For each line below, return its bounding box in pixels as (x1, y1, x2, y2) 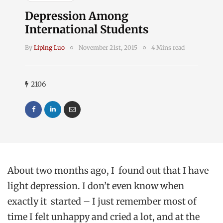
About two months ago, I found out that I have (7, 165, 209, 176)
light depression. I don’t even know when (7, 180, 184, 192)
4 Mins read (151, 44, 185, 51)
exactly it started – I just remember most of (7, 196, 197, 207)
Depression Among (25, 9, 128, 23)
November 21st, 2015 (79, 44, 137, 51)
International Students (25, 22, 148, 36)
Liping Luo (34, 44, 65, 51)
